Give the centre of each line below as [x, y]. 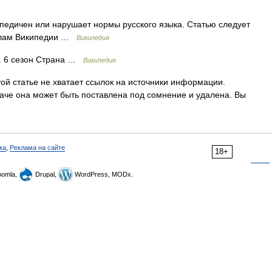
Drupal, [46, 174]
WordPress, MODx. [103, 174]
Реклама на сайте [37, 148]
